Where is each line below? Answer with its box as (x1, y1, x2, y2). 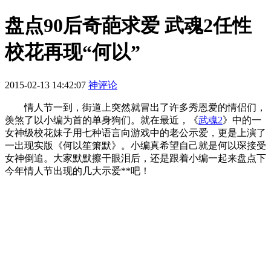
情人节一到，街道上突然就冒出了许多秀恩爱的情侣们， (5, 102, 266, 113)
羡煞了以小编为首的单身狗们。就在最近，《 (5, 114, 198, 125)
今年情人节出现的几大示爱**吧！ (5, 165, 150, 176)
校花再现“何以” (5, 41, 140, 64)
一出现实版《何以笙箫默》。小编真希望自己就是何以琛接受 (5, 140, 266, 151)
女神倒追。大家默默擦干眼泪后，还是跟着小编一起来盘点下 (5, 152, 266, 163)
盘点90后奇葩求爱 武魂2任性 (5, 15, 252, 37)
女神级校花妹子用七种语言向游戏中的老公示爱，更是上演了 (5, 127, 266, 138)
